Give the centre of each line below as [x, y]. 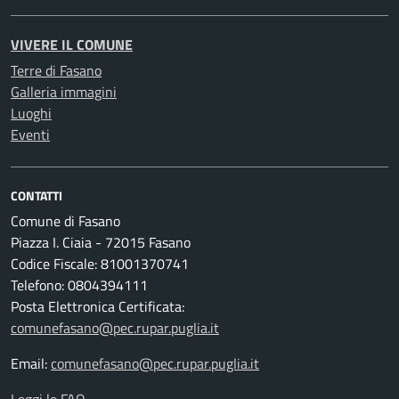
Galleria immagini [64, 92]
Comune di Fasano [65, 221]
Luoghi [31, 114]
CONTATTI [37, 196]
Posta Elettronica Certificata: [98, 307]
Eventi [30, 135]
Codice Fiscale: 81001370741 [100, 264]
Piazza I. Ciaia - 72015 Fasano [101, 243]
